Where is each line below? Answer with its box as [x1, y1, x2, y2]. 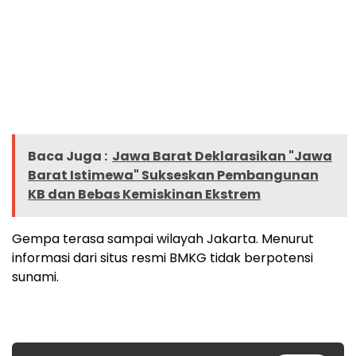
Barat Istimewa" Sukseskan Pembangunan [28, 166, 319, 185]
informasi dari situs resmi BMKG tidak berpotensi [12, 249, 313, 268]
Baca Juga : [28, 147, 107, 166]
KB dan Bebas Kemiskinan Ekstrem [28, 185, 261, 204]
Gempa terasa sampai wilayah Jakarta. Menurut [12, 230, 314, 249]
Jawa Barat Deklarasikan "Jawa [112, 147, 332, 166]
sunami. [12, 268, 59, 287]
